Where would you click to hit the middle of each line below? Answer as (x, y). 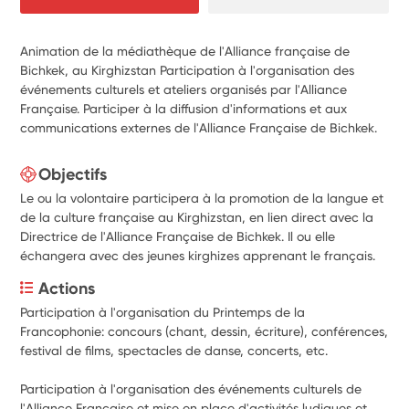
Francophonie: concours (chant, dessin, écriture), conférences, (204, 331)
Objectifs (73, 174)
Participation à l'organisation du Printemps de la (163, 312)
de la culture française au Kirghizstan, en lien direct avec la (197, 217)
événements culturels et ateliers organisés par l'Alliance (184, 89)
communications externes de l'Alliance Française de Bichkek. (199, 127)
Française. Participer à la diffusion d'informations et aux (184, 108)
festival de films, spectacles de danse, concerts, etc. (174, 350)
